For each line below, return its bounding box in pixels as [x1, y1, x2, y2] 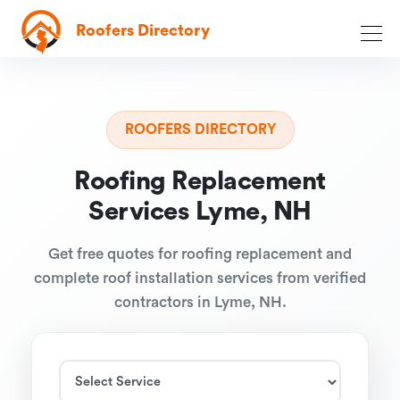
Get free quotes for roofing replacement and [48, 246, 352, 262]
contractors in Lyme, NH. [113, 295, 287, 310]
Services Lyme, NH [88, 199, 312, 225]
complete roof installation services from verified [34, 271, 366, 286]
